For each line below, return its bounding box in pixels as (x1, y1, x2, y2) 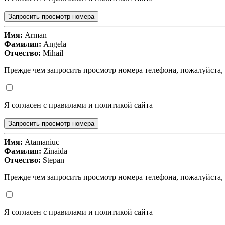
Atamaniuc (23, 138, 59, 147)
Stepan (41, 156, 64, 165)
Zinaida (41, 147, 67, 156)
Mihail (41, 49, 63, 58)
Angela (41, 40, 66, 49)
